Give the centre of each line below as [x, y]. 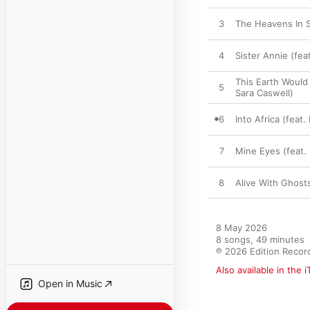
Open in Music [70, 283]
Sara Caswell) [264, 93]
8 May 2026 [241, 228]
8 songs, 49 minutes [260, 239]
